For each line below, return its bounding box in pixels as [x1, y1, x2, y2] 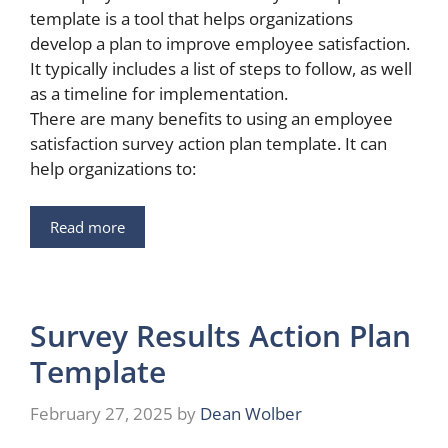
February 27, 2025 [30, 401, 173, 425]
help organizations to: [30, 156, 196, 180]
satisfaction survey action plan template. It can [30, 131, 387, 155]
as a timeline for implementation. [30, 81, 288, 105]
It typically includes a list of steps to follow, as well [30, 56, 412, 80]
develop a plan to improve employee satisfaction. [30, 31, 410, 55]
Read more [50, 217, 125, 238]
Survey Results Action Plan [30, 315, 411, 357]
